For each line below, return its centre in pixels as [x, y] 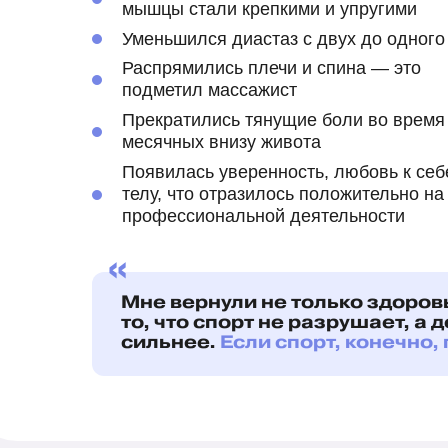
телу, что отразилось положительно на [283, 194]
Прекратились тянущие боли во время [283, 120]
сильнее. [170, 342]
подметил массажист [209, 90]
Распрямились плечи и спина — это [271, 68]
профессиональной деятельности [263, 216]
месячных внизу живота [221, 142]
